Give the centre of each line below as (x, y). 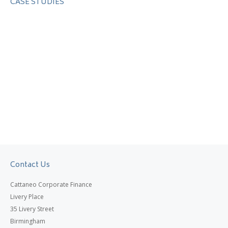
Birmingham (28, 221)
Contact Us (30, 165)
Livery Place (27, 197)
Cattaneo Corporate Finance (51, 184)
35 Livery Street (32, 209)
